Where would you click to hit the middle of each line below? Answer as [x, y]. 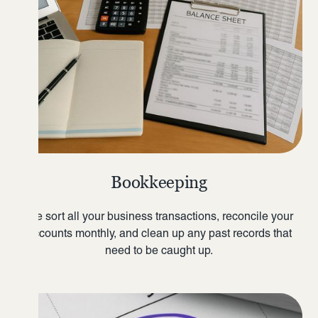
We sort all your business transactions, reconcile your [159, 216]
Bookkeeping [159, 182]
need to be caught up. [159, 250]
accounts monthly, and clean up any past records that [159, 233]
